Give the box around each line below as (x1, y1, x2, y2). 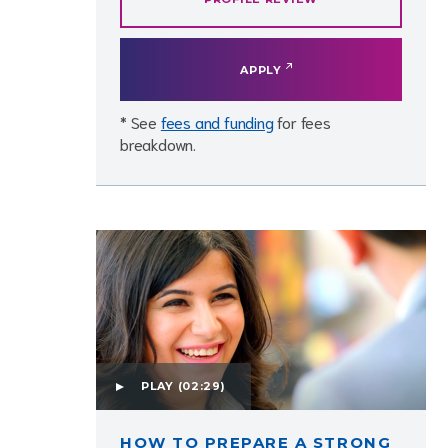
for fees (273, 111, 331, 132)
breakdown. (120, 133, 197, 154)
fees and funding (160, 111, 274, 132)
